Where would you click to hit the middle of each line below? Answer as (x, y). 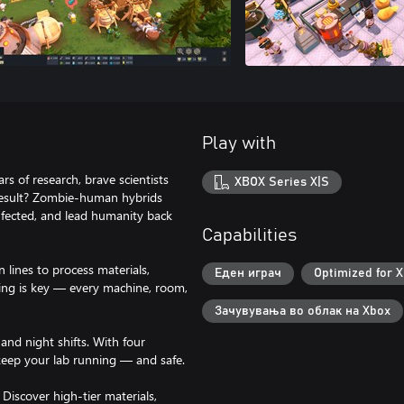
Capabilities (249, 235)
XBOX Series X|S (282, 182)
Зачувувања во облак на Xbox (303, 311)
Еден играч (248, 274)
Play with (239, 143)
